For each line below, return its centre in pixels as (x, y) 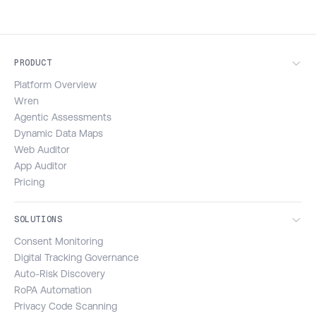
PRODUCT (33, 63)
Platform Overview (55, 85)
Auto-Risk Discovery (60, 274)
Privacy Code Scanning (66, 306)
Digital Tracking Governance (77, 258)
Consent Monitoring (59, 242)
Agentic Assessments (63, 117)
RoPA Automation (53, 290)
